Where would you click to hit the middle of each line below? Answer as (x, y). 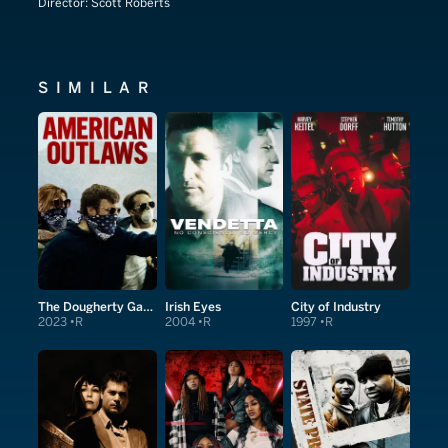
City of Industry (336, 306)
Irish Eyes (192, 306)
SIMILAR (97, 87)
